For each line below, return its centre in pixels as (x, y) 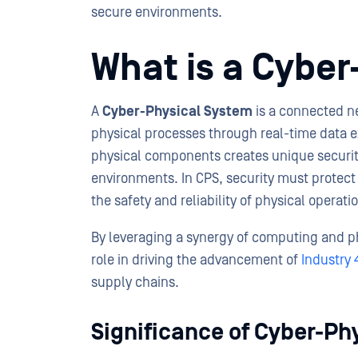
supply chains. (137, 282)
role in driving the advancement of (196, 260)
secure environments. (157, 12)
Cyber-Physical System (179, 111)
